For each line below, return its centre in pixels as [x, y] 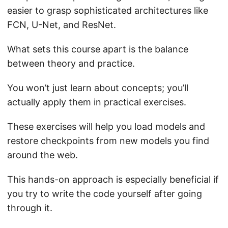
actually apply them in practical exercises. [97, 102]
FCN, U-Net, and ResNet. [62, 25]
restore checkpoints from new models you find [108, 141]
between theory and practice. [71, 64]
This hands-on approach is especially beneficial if [113, 180]
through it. [30, 208]
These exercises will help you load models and [106, 127]
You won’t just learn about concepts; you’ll [98, 88]
